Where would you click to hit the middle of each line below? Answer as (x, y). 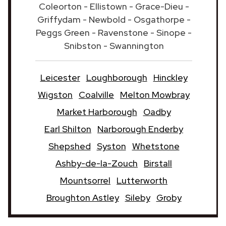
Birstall (158, 163)
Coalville (96, 94)
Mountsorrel (85, 180)
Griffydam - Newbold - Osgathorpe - (114, 19)
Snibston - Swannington (114, 45)
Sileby (137, 197)
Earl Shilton (68, 129)
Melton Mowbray (155, 94)
